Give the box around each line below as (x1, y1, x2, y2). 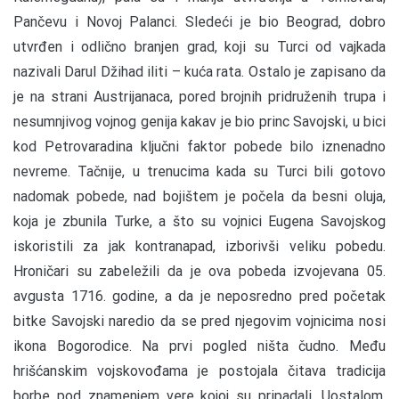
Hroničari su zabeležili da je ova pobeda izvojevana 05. (13, 262, 386, 280)
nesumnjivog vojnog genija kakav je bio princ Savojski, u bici (13, 112, 386, 130)
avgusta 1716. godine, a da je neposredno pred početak (13, 287, 386, 305)
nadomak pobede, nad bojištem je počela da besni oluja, (13, 187, 386, 205)
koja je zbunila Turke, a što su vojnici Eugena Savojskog (13, 212, 386, 230)
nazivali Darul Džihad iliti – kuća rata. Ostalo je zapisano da (13, 62, 386, 80)
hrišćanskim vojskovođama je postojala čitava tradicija (13, 362, 386, 379)
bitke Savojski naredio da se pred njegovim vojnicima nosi (13, 312, 386, 330)
